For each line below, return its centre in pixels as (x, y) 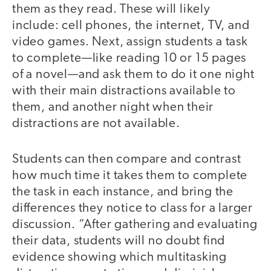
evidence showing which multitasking (119, 257)
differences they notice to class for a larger (132, 208)
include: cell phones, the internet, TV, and (131, 26)
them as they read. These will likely (111, 10)
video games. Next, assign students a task (130, 42)
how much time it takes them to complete (130, 175)
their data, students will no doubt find (119, 241)
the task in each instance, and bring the (123, 192)
